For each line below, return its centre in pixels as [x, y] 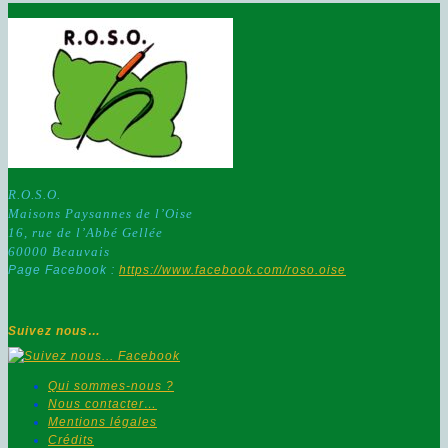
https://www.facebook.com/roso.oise [232, 270]
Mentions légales [102, 422]
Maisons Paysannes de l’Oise [100, 214]
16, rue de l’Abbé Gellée [85, 233]
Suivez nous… [54, 331]
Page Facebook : [63, 270]
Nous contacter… [102, 404]
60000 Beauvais [59, 252]
